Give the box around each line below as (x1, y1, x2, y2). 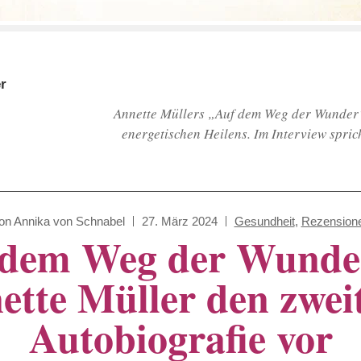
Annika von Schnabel (13, 214, 125, 229)
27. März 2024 (141, 214, 218, 229)
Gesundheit (234, 214, 295, 229)
